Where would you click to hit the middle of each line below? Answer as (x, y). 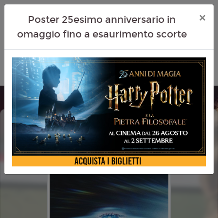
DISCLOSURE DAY (63, 133)
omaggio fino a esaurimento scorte (102, 34)
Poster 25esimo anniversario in (102, 19)
